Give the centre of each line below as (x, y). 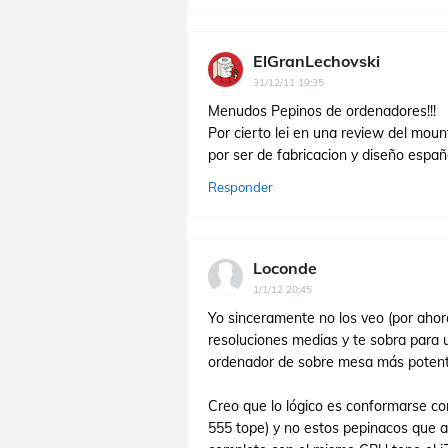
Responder (240, 187)
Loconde (285, 268)
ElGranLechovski (316, 61)
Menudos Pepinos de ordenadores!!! (322, 111)
